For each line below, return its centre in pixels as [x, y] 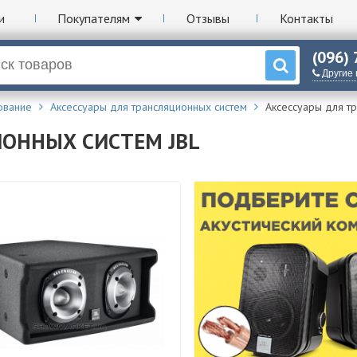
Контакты [306, 18]
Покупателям [94, 18]
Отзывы [208, 18]
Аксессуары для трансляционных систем [149, 106]
